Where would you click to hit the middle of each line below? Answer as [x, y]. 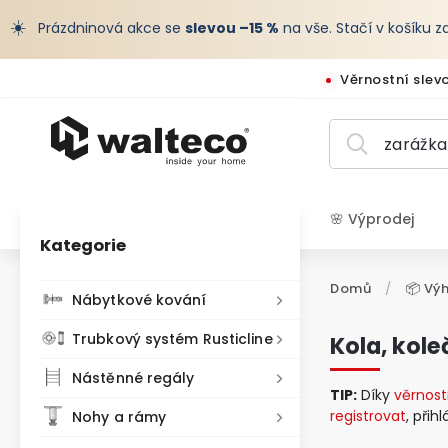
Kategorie [83, 245]
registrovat [368, 416]
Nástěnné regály [133, 378]
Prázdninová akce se [109, 28]
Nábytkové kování [139, 300]
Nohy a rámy [119, 417]
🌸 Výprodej [372, 219]
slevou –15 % [232, 28]
